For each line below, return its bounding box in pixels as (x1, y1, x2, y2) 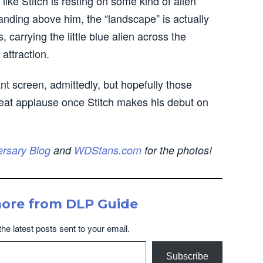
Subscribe (166, 251, 208, 261)
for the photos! (141, 143, 212, 157)
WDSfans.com (74, 143, 141, 157)
